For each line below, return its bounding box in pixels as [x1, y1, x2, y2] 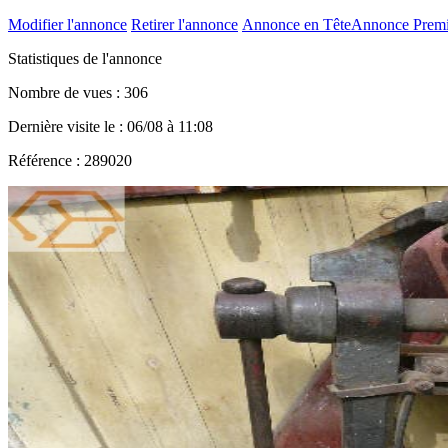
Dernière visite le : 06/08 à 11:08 [8, 117, 213, 135]
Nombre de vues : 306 [8, 83, 148, 101]
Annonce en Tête [242, 15, 351, 33]
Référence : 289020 [8, 151, 132, 169]
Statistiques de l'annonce [8, 49, 162, 67]
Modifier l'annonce [8, 15, 127, 33]
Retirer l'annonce [131, 15, 238, 33]
